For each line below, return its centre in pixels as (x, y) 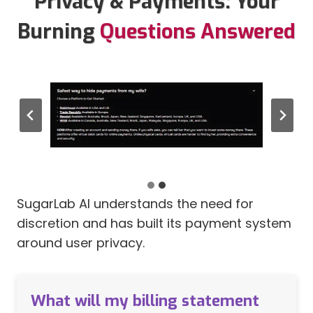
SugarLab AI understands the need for (135, 204)
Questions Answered (198, 32)
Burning (59, 32)
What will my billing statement (145, 301)
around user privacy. (81, 243)
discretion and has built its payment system (154, 224)
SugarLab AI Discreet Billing (156, 134)
